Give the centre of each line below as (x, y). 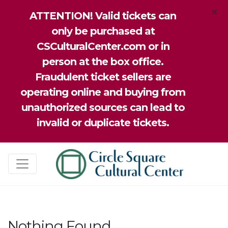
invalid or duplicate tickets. (103, 123)
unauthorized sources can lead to (103, 107)
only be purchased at (103, 31)
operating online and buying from (103, 92)
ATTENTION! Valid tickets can (103, 16)
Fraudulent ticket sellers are (103, 77)
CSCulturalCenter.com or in (103, 46)
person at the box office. (103, 62)
